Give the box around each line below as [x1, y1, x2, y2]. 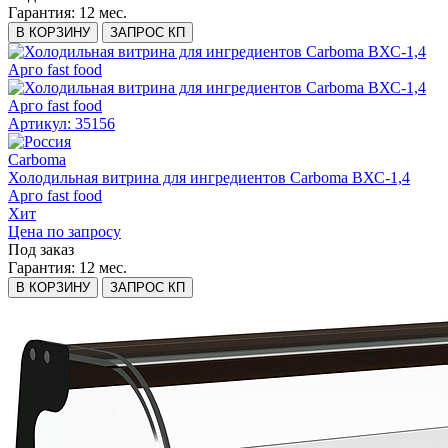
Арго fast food [8, 187, 102, 205]
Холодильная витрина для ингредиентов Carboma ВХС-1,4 [8, 169, 410, 187]
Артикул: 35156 [8, 115, 115, 133]
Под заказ [8, 241, 74, 259]
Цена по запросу [8, 223, 121, 241]
